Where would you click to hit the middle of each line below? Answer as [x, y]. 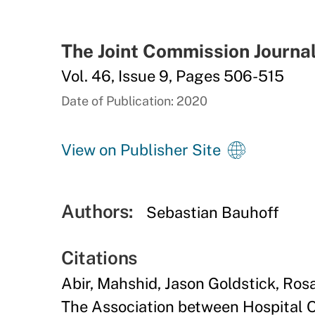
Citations [99, 258]
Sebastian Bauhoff [213, 212]
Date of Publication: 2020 [134, 101]
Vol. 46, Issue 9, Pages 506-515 [173, 76]
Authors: [97, 211]
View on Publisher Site [141, 150]
